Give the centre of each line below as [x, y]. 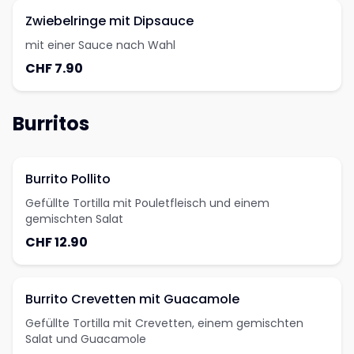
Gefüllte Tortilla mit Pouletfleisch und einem [147, 203]
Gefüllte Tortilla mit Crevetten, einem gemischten [164, 323]
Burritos [51, 124]
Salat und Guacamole [86, 339]
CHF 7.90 [54, 68]
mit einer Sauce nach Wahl [100, 45]
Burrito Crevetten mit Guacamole [132, 299]
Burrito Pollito [68, 179]
